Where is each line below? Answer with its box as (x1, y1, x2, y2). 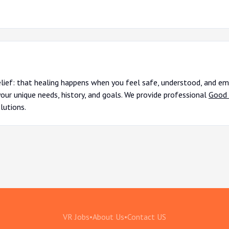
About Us (93, 212, 124, 222)
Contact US (127, 212, 166, 222)
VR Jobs (63, 212, 89, 222)
